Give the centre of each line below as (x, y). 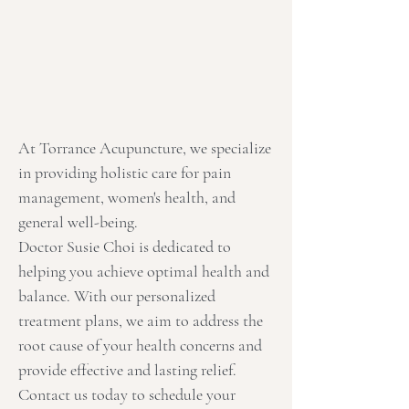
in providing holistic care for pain (125, 173)
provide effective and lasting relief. (127, 370)
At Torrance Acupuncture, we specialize (145, 148)
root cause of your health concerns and (140, 345)
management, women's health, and (127, 197)
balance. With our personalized (117, 296)
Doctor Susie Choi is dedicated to (125, 246)
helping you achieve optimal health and (144, 271)
